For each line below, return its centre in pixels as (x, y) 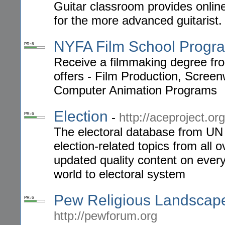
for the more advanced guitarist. (138, 21)
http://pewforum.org (105, 216)
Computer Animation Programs (135, 90)
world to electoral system (120, 174)
